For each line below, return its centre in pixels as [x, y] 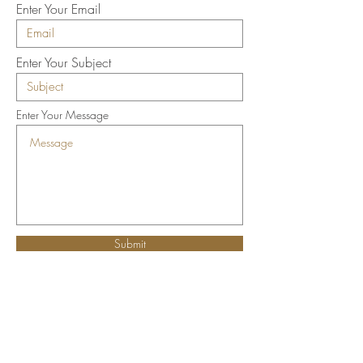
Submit [130, 243]
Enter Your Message [62, 115]
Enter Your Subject [64, 62]
